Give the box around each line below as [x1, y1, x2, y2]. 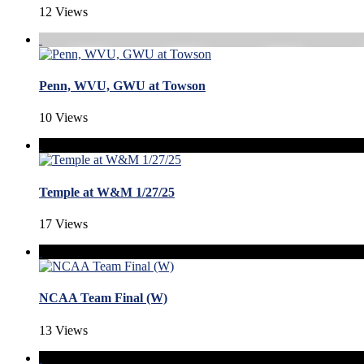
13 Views [39, 323, 88, 337]
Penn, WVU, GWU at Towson [39, 79, 206, 93]
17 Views [39, 217, 88, 232]
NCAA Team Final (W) [39, 291, 167, 305]
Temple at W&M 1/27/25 [39, 184, 175, 199]
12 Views [39, 4, 88, 19]
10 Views [39, 110, 88, 125]
